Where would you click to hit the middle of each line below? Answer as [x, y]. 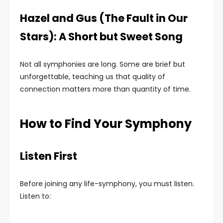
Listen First [49, 156]
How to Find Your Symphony [106, 123]
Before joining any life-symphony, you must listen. [107, 183]
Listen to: [35, 196]
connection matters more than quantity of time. [105, 89]
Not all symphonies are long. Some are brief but [103, 64]
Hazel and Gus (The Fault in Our [104, 18]
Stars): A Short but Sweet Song [101, 36]
